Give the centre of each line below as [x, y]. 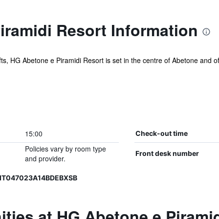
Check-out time [161, 133]
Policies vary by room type [65, 149]
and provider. [45, 158]
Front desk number [167, 153]
